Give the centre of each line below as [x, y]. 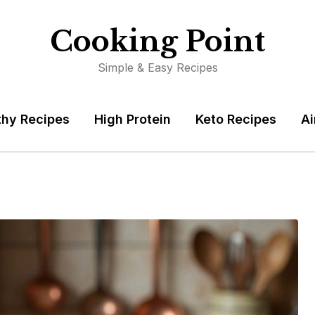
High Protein [133, 119]
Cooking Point [157, 41]
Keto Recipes [236, 119]
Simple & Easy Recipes [157, 67]
